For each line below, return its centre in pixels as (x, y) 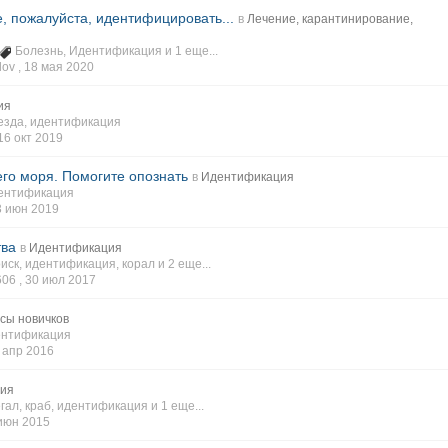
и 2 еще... (184, 264)
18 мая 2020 (59, 67)
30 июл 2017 (60, 280)
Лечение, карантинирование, (330, 19)
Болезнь (39, 51)
